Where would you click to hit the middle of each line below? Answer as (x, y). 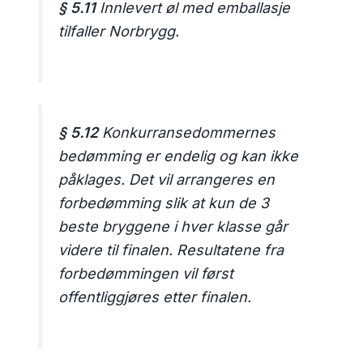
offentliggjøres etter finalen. (155, 297)
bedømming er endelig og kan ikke (179, 156)
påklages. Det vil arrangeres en (167, 180)
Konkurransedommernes (187, 133)
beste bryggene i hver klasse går (173, 227)
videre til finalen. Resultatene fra (171, 250)
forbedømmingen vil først (146, 274)
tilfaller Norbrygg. (119, 32)
